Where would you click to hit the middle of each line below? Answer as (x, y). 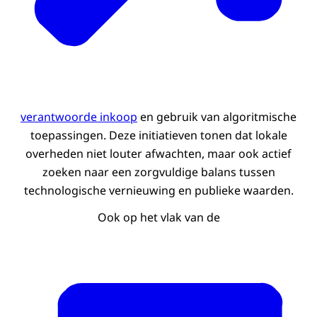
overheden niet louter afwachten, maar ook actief (158, 154)
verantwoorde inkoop (79, 117)
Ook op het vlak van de (158, 218)
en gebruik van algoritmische (217, 117)
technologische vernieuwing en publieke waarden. (158, 191)
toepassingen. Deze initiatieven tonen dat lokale (158, 136)
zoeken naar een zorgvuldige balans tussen (158, 172)
